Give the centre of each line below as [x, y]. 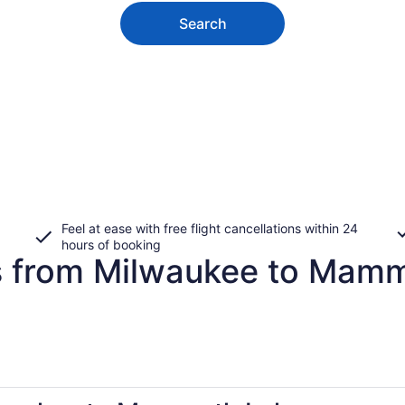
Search [202, 23]
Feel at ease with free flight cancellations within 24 [210, 228]
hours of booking [111, 244]
